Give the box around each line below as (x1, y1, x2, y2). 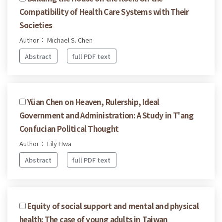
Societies (19, 19, 52, 30)
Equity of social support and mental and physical (27, 200, 199, 212)
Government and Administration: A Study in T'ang (19, 110, 194, 121)
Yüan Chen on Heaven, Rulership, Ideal (27, 96, 160, 108)
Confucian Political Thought (19, 123, 118, 134)
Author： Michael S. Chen (19, 35, 93, 45)
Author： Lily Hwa (19, 139, 71, 149)
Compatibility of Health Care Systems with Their (19, 5, 189, 17)
